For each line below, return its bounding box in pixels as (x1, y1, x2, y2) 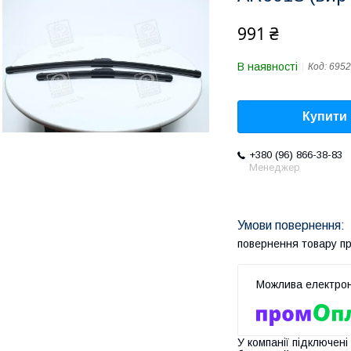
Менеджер (249, 161, 300, 174)
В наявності (237, 60, 298, 73)
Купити (302, 110, 347, 124)
